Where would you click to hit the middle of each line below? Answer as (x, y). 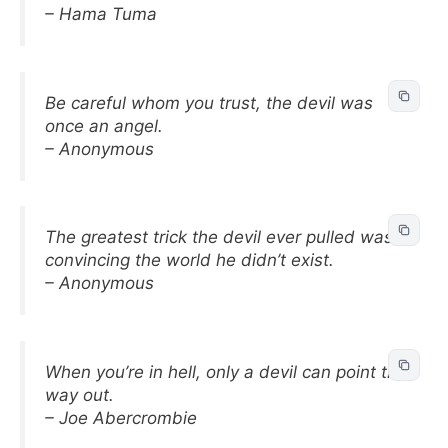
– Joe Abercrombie (121, 417)
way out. (79, 394)
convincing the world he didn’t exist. (189, 260)
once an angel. (104, 125)
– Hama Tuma (101, 14)
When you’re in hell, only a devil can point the (226, 371)
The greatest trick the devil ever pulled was (219, 237)
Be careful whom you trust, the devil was (209, 102)
